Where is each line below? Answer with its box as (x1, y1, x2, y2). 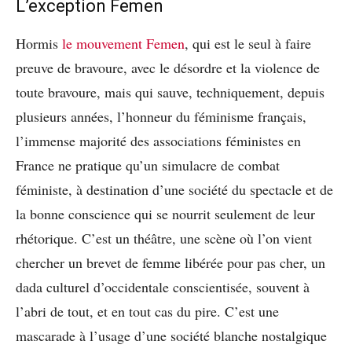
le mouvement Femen (62, 33, 185, 53)
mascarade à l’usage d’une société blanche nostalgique (16, 325, 327, 345)
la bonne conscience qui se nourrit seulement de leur (16, 203, 315, 223)
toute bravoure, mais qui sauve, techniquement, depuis (16, 82, 324, 101)
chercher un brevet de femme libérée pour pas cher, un (16, 252, 325, 272)
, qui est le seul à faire (185, 33, 311, 53)
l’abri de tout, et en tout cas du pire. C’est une (16, 301, 279, 321)
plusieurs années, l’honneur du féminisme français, (16, 106, 306, 126)
